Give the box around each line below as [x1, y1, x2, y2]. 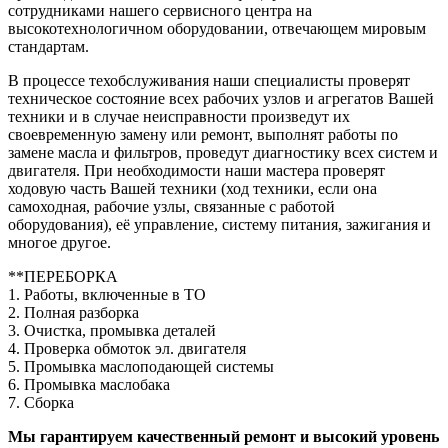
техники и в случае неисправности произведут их [8, 108, 350, 125]
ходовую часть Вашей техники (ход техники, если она [8, 180, 377, 197]
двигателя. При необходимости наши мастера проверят [8, 162, 385, 179]
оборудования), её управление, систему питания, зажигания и [8, 216, 431, 233]
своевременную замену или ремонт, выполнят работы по [8, 126, 398, 143]
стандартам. [8, 38, 89, 55]
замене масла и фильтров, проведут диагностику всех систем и [8, 144, 438, 161]
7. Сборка [8, 394, 74, 411]
